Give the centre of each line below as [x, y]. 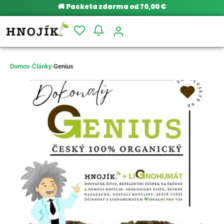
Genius [63, 66]
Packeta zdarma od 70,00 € [116, 7]
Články [42, 66]
